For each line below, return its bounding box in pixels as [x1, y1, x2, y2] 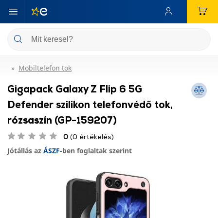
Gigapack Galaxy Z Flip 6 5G [7, 83, 142, 94]
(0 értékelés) [68, 132, 114, 141]
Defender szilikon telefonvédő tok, [7, 98, 173, 110]
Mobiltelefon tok [18, 63, 72, 73]
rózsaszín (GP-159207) [7, 114, 117, 126]
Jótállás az [7, 146, 43, 155]
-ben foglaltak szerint [60, 146, 132, 155]
